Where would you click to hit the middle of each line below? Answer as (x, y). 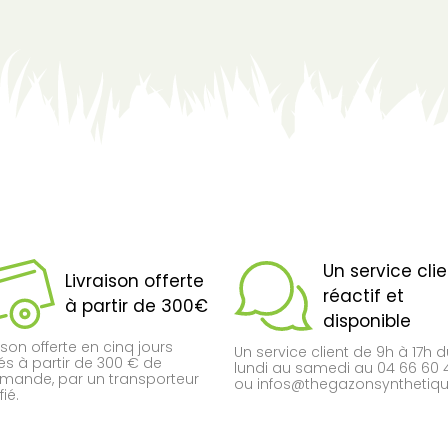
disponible (367, 320)
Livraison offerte (134, 280)
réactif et (363, 295)
